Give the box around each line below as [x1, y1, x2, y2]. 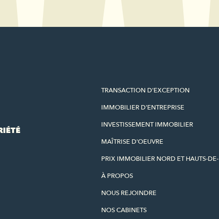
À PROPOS [101, 172, 133, 180]
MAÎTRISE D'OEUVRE [101, 137, 163, 146]
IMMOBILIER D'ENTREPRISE [101, 103, 184, 112]
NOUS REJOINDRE [101, 189, 156, 197]
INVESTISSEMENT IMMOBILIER [101, 120, 193, 129]
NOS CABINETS [101, 206, 147, 215]
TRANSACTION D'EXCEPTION [101, 86, 190, 95]
